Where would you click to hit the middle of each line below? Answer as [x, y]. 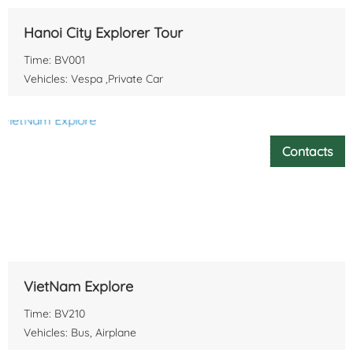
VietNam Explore [78, 286]
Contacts [308, 151]
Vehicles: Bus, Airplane [80, 332]
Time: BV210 [54, 313]
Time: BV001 [54, 59]
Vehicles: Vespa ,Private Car [93, 78]
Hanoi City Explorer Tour [103, 32]
